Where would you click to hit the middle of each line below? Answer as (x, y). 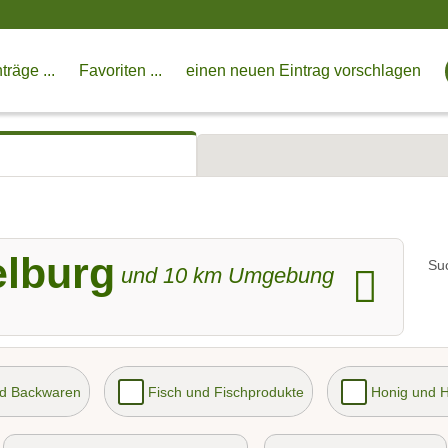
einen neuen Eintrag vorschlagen (304, 70)
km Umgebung (261, 275)
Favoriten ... (121, 70)
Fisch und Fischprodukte (225, 392)
